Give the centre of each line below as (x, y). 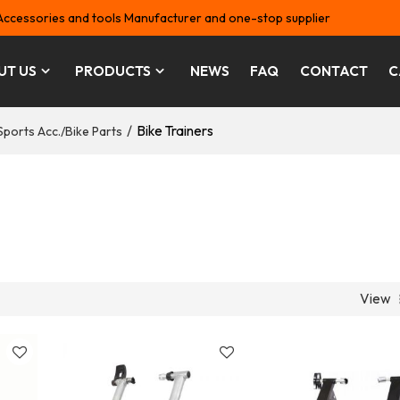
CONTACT (333, 71)
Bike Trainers (175, 131)
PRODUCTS (113, 71)
